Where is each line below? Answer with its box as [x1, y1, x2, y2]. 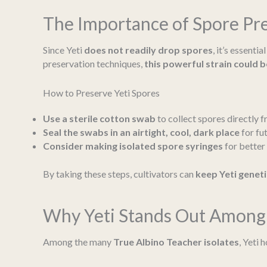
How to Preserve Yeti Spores [43, 86, 160, 98]
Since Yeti [43, 44, 84, 56]
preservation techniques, [43, 58, 144, 70]
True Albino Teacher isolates [113, 236, 239, 248]
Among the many [43, 236, 113, 248]
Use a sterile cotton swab [43, 112, 156, 124]
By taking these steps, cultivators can [43, 167, 195, 179]
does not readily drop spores [84, 44, 213, 56]
